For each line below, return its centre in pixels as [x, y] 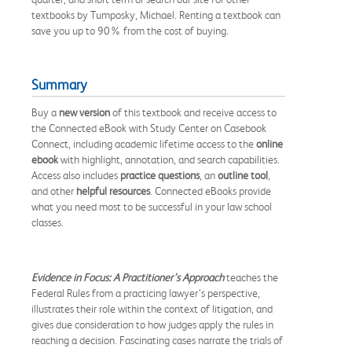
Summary [59, 84]
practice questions [160, 175]
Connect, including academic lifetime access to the [144, 143]
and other [54, 191]
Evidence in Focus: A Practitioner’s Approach [128, 277]
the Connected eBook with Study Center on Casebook [149, 128]
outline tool [243, 175]
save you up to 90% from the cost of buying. [130, 30]
